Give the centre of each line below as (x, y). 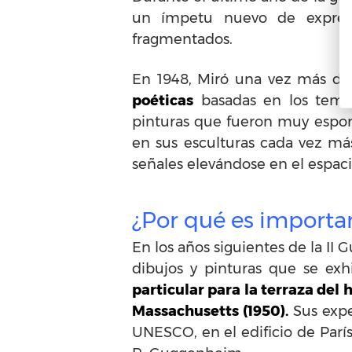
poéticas (163, 101)
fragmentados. (182, 39)
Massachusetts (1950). (211, 311)
